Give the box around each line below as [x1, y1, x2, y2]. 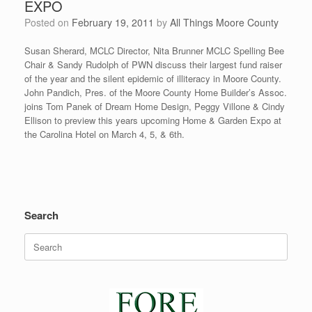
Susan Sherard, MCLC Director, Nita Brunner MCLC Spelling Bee [24, 44, 284, 58]
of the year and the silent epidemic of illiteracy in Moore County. [24, 72, 281, 86]
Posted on [31, 15, 72, 30]
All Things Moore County [170, 15, 279, 30]
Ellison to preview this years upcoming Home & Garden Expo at [24, 114, 281, 127]
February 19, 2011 [72, 15, 154, 30]
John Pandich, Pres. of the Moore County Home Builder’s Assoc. [24, 86, 287, 100]
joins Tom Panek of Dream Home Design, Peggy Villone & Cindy [24, 100, 285, 114]
